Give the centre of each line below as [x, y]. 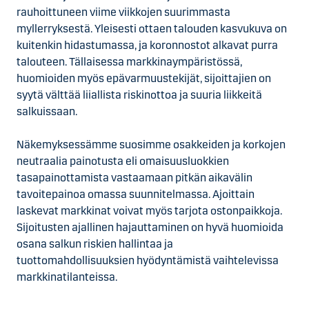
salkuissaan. [47, 111]
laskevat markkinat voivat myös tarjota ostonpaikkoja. [149, 211]
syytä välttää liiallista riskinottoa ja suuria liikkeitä [139, 95]
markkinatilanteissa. [69, 277]
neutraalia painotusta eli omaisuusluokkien [123, 161]
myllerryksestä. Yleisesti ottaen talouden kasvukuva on [152, 29]
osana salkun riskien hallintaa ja [95, 244]
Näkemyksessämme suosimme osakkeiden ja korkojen [151, 144]
